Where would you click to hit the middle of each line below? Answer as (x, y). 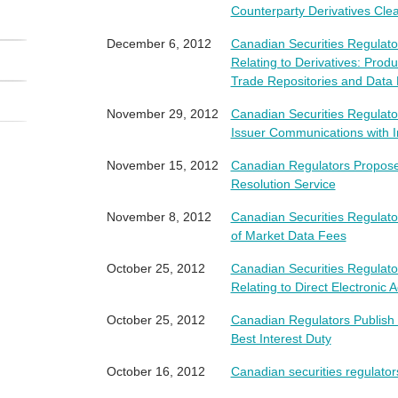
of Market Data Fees (288, 235)
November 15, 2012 (162, 165)
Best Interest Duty (281, 338)
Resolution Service (283, 184)
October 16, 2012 (155, 371)
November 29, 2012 (162, 114)
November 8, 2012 (159, 217)
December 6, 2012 (159, 44)
